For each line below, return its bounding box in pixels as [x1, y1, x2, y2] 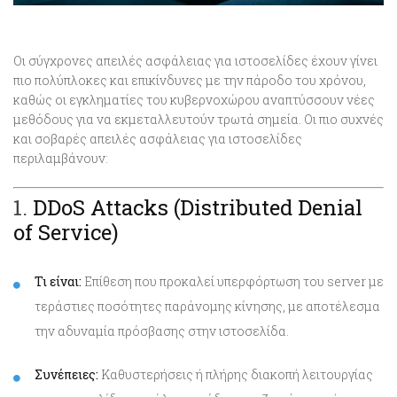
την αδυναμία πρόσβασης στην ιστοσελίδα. [35, 322, 289, 339]
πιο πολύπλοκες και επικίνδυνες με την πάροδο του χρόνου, [13, 71, 366, 89]
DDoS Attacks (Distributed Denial [33, 192, 362, 222]
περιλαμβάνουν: [13, 149, 108, 167]
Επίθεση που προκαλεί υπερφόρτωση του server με [82, 272, 384, 290]
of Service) [13, 217, 119, 246]
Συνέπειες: [35, 365, 98, 383]
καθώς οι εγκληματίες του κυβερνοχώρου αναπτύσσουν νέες [13, 90, 375, 108]
